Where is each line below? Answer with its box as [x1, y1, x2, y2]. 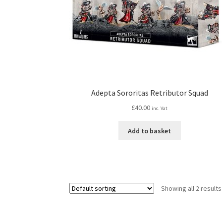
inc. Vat [152, 105, 168, 111]
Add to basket [128, 126, 171, 135]
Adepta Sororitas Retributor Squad [91, 88, 208, 98]
